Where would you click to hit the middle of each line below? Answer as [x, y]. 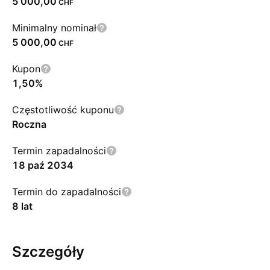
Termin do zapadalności [67, 192]
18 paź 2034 [43, 165]
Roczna [29, 124]
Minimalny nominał [54, 28]
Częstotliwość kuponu [63, 110]
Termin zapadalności [59, 151]
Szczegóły [48, 252]
